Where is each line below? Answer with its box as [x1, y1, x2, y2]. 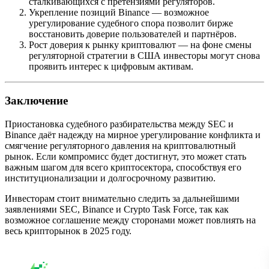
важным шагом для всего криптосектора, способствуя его [5, 162, 241, 172]
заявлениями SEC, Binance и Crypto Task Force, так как [5, 204, 229, 214]
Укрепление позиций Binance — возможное [29, 7, 209, 18]
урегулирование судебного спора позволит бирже [29, 18, 233, 29]
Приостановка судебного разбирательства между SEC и [5, 118, 234, 129]
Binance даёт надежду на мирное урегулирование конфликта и [5, 129, 261, 140]
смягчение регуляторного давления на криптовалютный [5, 140, 236, 151]
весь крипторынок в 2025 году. [5, 225, 131, 236]
